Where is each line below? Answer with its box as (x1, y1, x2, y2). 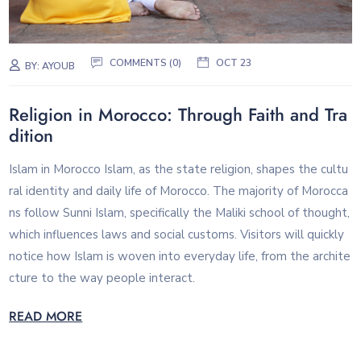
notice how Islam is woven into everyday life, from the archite (9, 247, 351, 264)
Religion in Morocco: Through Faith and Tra (9, 102, 348, 128)
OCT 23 (216, 56, 252, 69)
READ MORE (9, 307, 83, 326)
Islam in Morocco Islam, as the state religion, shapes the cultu (9, 160, 349, 177)
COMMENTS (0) (110, 56, 182, 69)
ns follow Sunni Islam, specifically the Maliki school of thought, (9, 204, 351, 221)
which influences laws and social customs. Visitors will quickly (9, 226, 345, 243)
